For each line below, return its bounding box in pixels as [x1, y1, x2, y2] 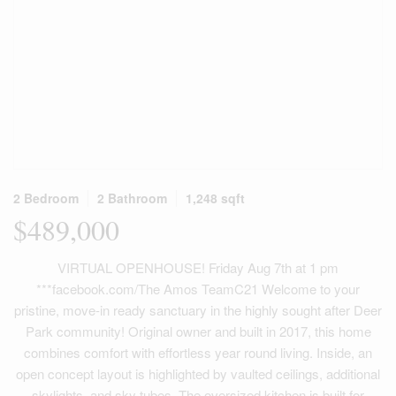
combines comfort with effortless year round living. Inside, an [24, 343, 372, 362]
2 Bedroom [13, 189, 79, 207]
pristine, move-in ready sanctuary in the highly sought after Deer [14, 301, 382, 319]
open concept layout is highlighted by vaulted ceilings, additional [16, 364, 380, 383]
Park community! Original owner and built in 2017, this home [25, 322, 371, 340]
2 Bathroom [97, 189, 167, 207]
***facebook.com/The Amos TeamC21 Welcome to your [36, 279, 360, 298]
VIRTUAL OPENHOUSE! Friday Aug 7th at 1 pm [57, 258, 339, 277]
